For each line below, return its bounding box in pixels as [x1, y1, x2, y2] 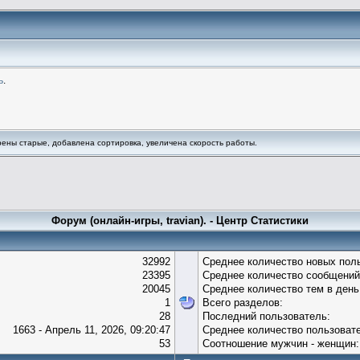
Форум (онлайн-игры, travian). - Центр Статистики [51, 214, 309, 227]
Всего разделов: [202, 296, 283, 309]
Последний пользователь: [202, 309, 330, 322]
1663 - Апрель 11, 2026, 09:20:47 [13, 323, 170, 336]
